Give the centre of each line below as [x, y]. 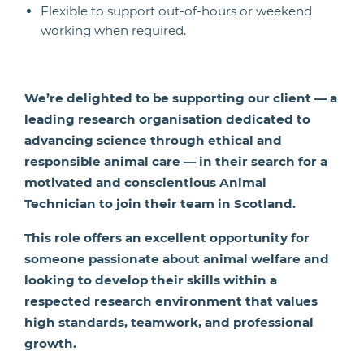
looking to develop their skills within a [151, 280]
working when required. [113, 30]
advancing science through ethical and [153, 140]
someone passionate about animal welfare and [177, 259]
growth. [50, 343]
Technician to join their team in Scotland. [160, 204]
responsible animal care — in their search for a [176, 161]
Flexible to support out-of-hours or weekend [176, 11]
